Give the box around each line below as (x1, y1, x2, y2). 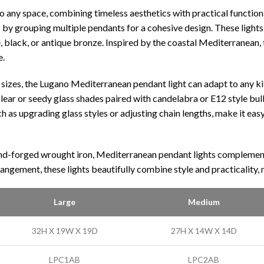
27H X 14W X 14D (170, 226, 237, 236)
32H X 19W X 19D (31, 226, 98, 236)
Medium (187, 197, 220, 207)
